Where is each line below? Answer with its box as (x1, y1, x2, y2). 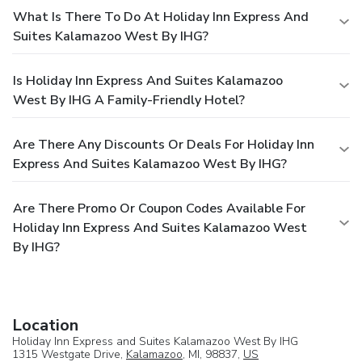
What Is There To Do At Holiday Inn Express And (13, 7, 309, 26)
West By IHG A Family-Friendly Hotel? (13, 90, 245, 109)
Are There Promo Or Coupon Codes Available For (13, 199, 305, 217)
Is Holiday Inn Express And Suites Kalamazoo (13, 71, 283, 90)
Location (12, 314, 78, 336)
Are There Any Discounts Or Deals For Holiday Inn (13, 135, 314, 154)
